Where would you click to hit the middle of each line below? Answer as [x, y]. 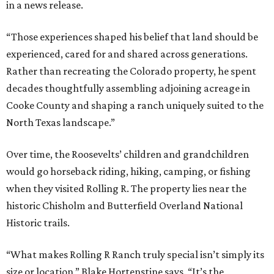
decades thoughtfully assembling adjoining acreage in [128, 88]
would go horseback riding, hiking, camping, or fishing [128, 172]
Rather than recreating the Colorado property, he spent [131, 71]
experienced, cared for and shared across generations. [127, 54]
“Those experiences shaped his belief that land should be [132, 37]
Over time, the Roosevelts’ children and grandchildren [128, 154]
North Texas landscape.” [61, 123]
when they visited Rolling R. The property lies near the [126, 189]
